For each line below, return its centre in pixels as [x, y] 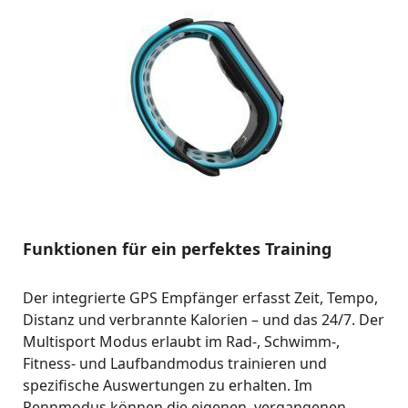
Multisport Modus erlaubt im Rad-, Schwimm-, [181, 342]
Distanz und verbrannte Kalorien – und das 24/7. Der [204, 320]
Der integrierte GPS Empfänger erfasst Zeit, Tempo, [200, 298]
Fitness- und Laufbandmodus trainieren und [175, 363]
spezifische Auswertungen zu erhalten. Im [168, 385]
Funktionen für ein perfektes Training [177, 249]
